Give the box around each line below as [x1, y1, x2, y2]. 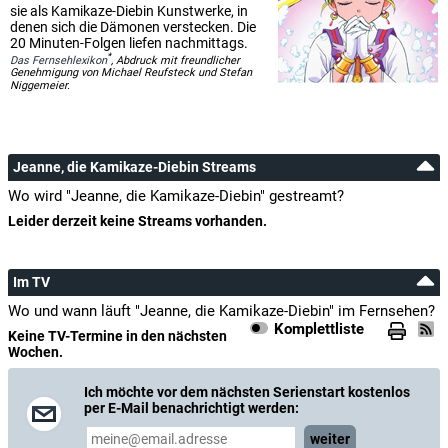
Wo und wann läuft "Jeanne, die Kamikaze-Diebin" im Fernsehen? [8, 302, 435, 321]
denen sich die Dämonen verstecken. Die [10, 18, 256, 35]
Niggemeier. [10, 79, 70, 93]
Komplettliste [274, 320, 364, 339]
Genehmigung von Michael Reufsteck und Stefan [10, 66, 252, 80]
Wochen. [8, 344, 63, 361]
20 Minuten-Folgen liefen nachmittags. [10, 34, 248, 51]
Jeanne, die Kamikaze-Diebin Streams [13, 159, 256, 176]
